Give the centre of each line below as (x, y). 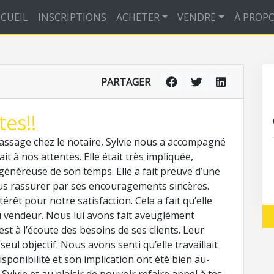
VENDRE (197, 17)
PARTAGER (126, 82)
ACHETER (138, 17)
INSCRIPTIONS (72, 17)
